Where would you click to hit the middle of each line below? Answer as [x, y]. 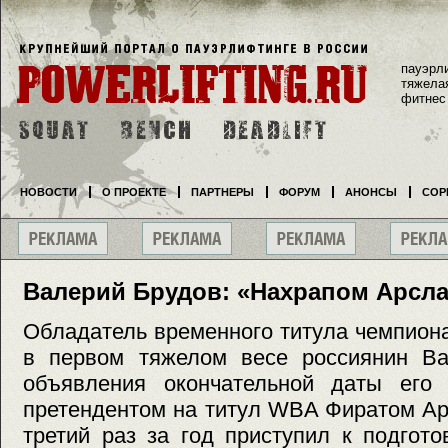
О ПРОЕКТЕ [134, 192]
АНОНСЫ [371, 192]
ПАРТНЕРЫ [222, 192]
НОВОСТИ [48, 192]
